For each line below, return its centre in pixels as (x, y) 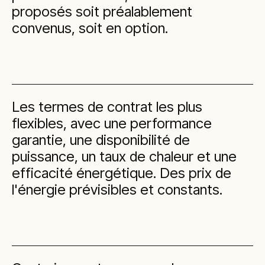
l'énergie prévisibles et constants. (117, 190)
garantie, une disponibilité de (101, 140)
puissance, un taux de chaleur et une (124, 156)
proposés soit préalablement (102, 12)
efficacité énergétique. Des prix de (122, 173)
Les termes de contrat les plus (107, 107)
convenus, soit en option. (90, 28)
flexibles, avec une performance (112, 123)
